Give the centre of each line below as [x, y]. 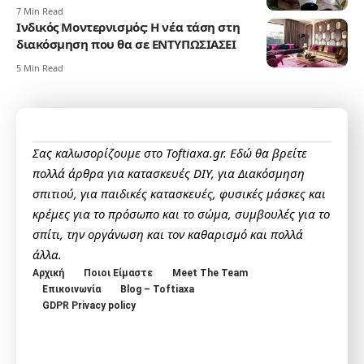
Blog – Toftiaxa [157, 290]
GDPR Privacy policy [89, 306]
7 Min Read [40, 11]
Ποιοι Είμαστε [118, 273]
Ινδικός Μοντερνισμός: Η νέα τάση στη [128, 27]
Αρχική [48, 273]
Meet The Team [210, 273]
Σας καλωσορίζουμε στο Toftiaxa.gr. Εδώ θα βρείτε [170, 153]
